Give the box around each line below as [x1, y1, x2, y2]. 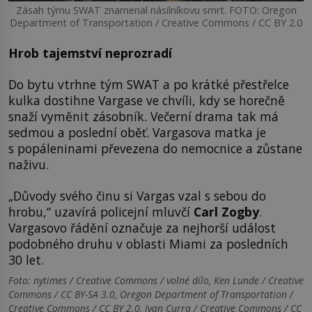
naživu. [8, 156, 49, 173]
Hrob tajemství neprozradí [8, 44, 172, 61]
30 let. [8, 251, 44, 269]
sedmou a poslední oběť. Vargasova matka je [8, 124, 266, 141]
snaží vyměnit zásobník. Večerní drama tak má [8, 108, 279, 125]
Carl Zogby [194, 203, 259, 221]
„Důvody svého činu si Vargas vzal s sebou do [8, 187, 266, 205]
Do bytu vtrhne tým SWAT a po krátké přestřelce [8, 76, 289, 93]
